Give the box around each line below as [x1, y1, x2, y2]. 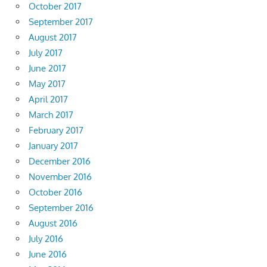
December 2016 [29, 156, 91, 167]
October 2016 [29, 187, 82, 198]
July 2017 [29, 47, 63, 59]
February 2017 [29, 125, 83, 136]
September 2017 [29, 16, 93, 28]
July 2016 [29, 233, 63, 245]
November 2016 [29, 171, 92, 183]
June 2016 [29, 249, 67, 260]
